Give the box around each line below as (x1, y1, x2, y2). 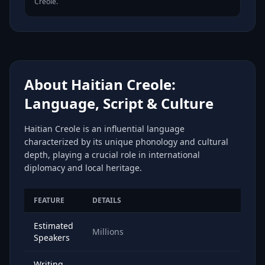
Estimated (34, 220, 73, 231)
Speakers (34, 232, 70, 243)
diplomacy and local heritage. (24, 162, 142, 173)
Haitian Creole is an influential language (24, 123, 185, 134)
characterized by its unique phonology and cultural (24, 136, 228, 147)
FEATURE (34, 195, 64, 205)
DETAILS (92, 195, 121, 205)
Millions (92, 226, 124, 237)
